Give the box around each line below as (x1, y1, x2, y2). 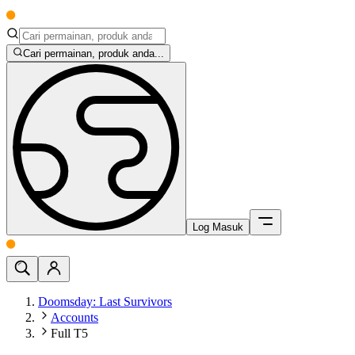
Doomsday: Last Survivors (38, 295, 172, 309)
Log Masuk (193, 221, 243, 234)
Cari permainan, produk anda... (23, 48, 165, 60)
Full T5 (51, 326, 88, 341)
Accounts (51, 311, 98, 325)
